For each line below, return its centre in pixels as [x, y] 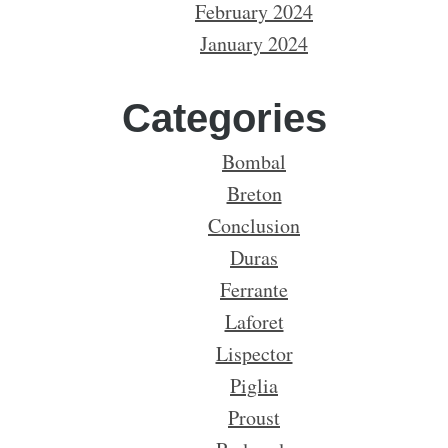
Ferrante [254, 289]
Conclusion [254, 225]
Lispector [254, 353]
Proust [254, 417]
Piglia [254, 385]
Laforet [254, 321]
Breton [254, 193]
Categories [224, 118]
